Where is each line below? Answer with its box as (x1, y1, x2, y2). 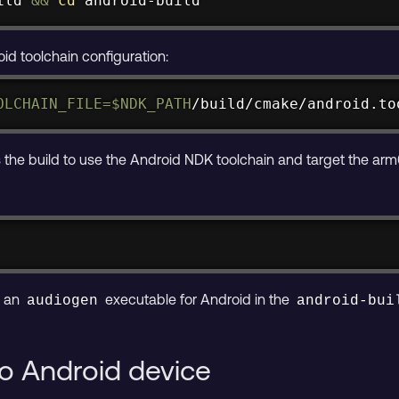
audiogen (27, 293, 99, 310)
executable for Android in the (102, 291, 294, 308)
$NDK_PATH (111, 94, 192, 112)
